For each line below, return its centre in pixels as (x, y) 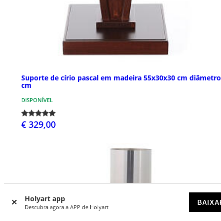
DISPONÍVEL (37, 100)
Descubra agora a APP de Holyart (67, 207)
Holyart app (45, 199)
